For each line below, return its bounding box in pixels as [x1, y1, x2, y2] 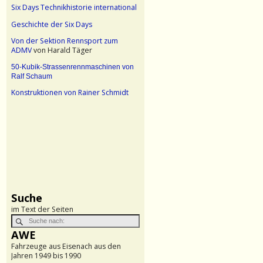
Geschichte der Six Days [11, 19, 92, 29]
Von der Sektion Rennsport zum [11, 35, 118, 46]
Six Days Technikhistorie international [11, 2, 137, 13]
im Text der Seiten [11, 204, 73, 215]
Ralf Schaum [11, 72, 52, 81]
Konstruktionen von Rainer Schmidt [11, 87, 129, 98]
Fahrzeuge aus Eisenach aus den [11, 241, 121, 252]
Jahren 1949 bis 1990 [11, 251, 81, 261]
